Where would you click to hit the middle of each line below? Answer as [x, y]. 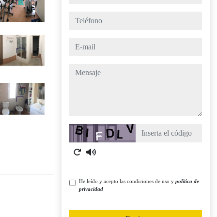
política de [187, 181]
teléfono [81, 17]
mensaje [81, 69]
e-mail [78, 43]
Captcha [81, 129]
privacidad [91, 189]
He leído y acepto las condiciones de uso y [127, 181]
